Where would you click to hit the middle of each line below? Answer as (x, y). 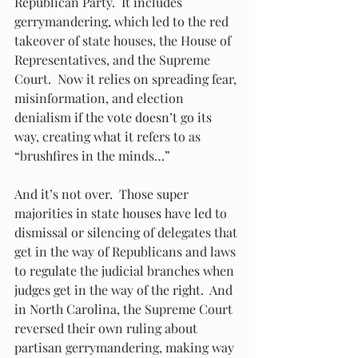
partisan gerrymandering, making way (126, 347)
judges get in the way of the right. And (125, 290)
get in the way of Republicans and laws (127, 251)
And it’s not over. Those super (103, 194)
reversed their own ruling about (107, 328)
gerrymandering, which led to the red (123, 21)
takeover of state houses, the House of (124, 40)
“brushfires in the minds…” (92, 155)
